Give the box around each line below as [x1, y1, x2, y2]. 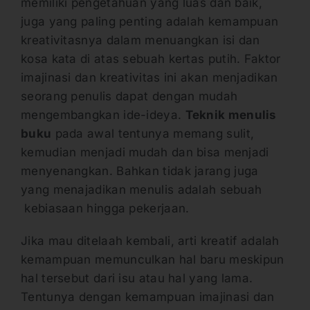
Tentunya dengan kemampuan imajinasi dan [21, 290, 275, 304]
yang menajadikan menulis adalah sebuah [21, 183, 262, 197]
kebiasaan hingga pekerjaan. [21, 201, 190, 216]
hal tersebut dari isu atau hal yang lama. [21, 271, 253, 286]
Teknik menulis [185, 108, 277, 122]
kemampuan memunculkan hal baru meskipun [21, 253, 284, 267]
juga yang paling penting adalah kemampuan [21, 15, 279, 29]
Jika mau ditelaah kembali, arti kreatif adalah [21, 234, 280, 248]
